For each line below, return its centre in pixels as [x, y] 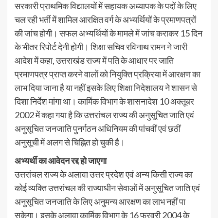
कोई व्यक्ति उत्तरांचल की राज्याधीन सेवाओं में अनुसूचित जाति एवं [107, 188]
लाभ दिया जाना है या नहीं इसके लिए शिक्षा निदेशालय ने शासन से [106, 88]
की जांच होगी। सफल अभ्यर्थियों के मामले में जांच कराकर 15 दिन [109, 33]
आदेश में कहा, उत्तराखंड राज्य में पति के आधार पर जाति [94, 60]
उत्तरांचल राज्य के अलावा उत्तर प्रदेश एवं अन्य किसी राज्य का [104, 174]
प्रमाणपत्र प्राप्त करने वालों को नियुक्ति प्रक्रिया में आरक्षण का [108, 74]
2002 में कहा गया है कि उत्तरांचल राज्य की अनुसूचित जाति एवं [104, 115]
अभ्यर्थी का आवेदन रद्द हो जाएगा [61, 161]
